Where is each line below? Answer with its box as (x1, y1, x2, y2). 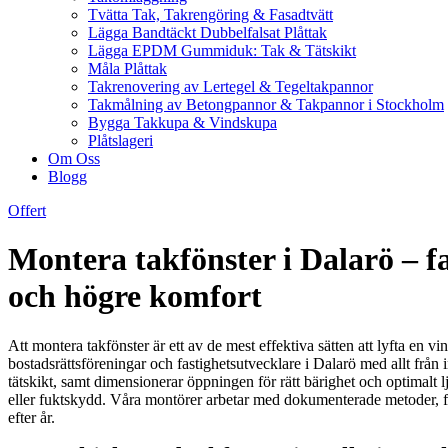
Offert (8, 202, 46, 219)
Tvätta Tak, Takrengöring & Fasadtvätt (88, 6, 333, 23)
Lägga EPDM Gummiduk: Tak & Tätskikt (88, 42, 356, 59)
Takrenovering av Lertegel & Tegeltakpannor (88, 78, 373, 95)
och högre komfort (8, 278, 262, 315)
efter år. (8, 408, 55, 426)
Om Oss (48, 150, 100, 167)
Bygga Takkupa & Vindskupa (88, 114, 277, 131)
